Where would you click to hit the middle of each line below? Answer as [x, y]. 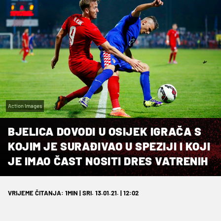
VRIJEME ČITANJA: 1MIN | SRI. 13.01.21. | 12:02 [73, 193]
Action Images [25, 106]
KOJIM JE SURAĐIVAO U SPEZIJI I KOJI [109, 146]
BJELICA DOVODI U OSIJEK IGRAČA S [105, 131]
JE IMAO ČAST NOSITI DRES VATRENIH [108, 161]
